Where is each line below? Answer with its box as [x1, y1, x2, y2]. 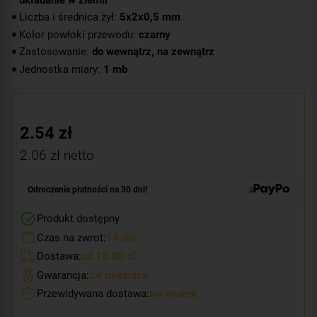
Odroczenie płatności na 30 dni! [28, 185, 147, 195]
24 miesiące [89, 268, 148, 282]
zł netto [47, 147, 94, 163]
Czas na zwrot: [37, 231, 106, 244]
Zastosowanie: [19, 45, 92, 58]
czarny [139, 28, 171, 41]
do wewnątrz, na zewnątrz [92, 45, 214, 58]
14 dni [106, 231, 136, 244]
